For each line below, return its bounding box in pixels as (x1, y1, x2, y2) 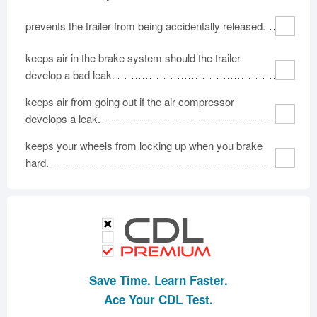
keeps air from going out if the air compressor (25, 94, 234, 109)
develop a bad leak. (25, 67, 115, 82)
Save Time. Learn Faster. (89, 271, 228, 289)
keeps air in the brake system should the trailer (25, 50, 241, 65)
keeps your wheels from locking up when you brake (25, 138, 263, 153)
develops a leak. (25, 111, 100, 126)
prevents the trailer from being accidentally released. (25, 18, 265, 33)
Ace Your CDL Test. (104, 290, 213, 308)
